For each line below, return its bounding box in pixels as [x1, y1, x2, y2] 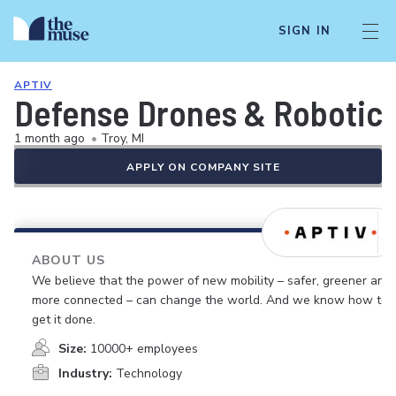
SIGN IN [278, 23, 331, 39]
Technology [116, 365, 182, 382]
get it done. [32, 311, 95, 328]
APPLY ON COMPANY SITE [126, 160, 280, 174]
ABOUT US [32, 252, 105, 269]
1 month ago [14, 130, 85, 147]
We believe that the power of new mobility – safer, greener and [32, 272, 392, 289]
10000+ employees [90, 340, 198, 357]
